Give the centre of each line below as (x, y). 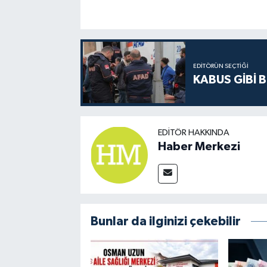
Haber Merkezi (199, 146)
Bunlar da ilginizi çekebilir (165, 221)
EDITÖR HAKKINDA (193, 132)
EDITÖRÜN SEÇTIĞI (221, 66)
